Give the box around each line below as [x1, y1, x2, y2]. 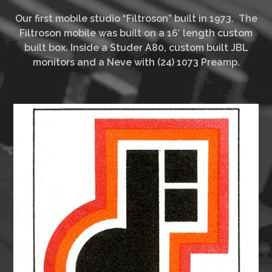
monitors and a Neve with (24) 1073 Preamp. [32, 56, 240, 69]
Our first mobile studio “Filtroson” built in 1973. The [15, 13, 257, 25]
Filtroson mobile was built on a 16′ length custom [19, 27, 253, 39]
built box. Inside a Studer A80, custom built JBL [24, 42, 248, 54]
